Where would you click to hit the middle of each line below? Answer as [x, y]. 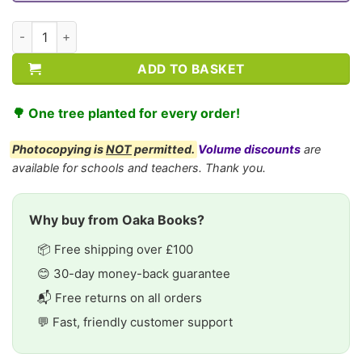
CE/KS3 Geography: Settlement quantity [126, 29]
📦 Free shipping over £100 [115, 250]
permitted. [163, 149]
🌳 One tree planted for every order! [126, 113]
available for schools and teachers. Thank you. [139, 168]
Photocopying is [59, 149]
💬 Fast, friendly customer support [135, 322]
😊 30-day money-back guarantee [134, 274]
